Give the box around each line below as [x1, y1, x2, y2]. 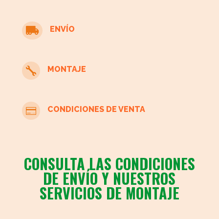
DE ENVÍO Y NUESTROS [43, 167, 176, 190]
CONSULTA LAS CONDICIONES [23, 153, 195, 175]
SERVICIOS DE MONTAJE [39, 182, 179, 204]
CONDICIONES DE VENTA [47, 105, 145, 114]
